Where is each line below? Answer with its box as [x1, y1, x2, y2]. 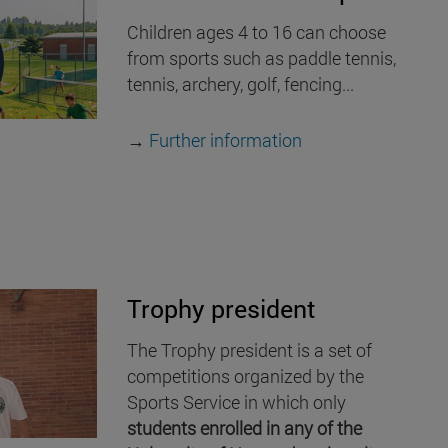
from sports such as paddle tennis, [127, 45, 396, 70]
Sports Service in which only [127, 390, 346, 415]
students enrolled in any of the [127, 416, 362, 441]
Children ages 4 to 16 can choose [127, 19, 386, 44]
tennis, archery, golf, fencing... [127, 71, 354, 96]
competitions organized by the [127, 364, 364, 389]
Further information [149, 127, 302, 152]
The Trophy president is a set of [127, 338, 372, 363]
